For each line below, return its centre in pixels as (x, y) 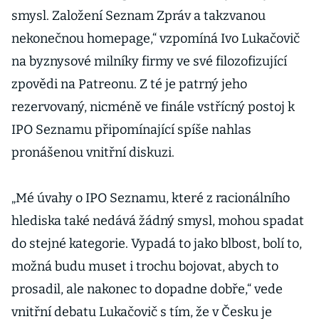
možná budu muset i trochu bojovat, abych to (145, 266)
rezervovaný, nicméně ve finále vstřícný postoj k (153, 107)
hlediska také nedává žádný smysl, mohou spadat (158, 221)
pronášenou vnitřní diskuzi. (94, 152)
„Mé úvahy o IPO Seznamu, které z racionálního (151, 198)
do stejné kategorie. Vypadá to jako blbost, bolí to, (157, 244)
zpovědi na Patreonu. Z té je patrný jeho (129, 84)
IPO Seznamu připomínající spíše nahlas (131, 130)
